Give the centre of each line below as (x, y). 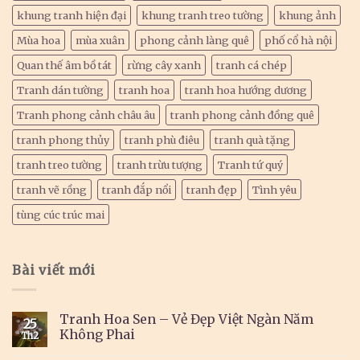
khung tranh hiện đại (72, 15)
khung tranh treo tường (202, 15)
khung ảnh (307, 15)
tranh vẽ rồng (52, 189)
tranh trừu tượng (160, 164)
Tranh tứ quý (250, 164)
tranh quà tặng (252, 139)
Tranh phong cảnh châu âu (86, 115)
